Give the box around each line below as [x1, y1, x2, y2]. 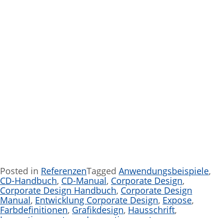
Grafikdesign [72, 204, 124, 216]
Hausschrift [128, 204, 175, 216]
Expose [163, 194, 192, 206]
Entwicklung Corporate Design [35, 194, 158, 206]
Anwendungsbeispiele [119, 165, 209, 177]
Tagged [87, 165, 119, 177]
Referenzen [41, 165, 87, 177]
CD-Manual [61, 175, 107, 187]
